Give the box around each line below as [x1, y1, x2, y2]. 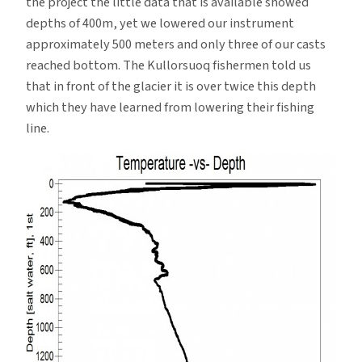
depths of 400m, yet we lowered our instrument [26, 13, 294, 33]
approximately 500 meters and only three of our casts [26, 34, 326, 54]
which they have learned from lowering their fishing [26, 97, 314, 117]
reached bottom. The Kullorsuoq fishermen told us [26, 55, 311, 75]
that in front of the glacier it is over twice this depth [26, 76, 316, 96]
